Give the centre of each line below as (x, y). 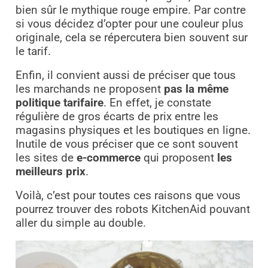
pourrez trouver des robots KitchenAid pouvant (133, 210)
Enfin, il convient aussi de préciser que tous (125, 76)
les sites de (46, 158)
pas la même (196, 89)
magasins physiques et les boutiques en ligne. (133, 131)
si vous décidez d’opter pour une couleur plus (129, 24)
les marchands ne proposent (89, 89)
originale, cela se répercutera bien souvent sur (131, 38)
